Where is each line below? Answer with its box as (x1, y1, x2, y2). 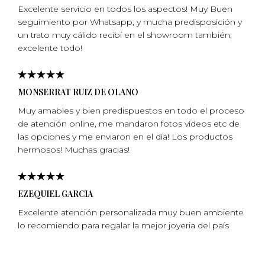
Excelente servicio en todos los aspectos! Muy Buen (18, 3, 232, 14)
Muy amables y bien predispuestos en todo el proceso (18, 105, 244, 116)
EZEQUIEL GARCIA (18, 188, 93, 199)
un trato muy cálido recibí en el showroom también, (18, 29, 232, 40)
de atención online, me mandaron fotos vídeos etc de (18, 118, 240, 129)
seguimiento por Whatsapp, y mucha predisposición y (18, 16, 242, 27)
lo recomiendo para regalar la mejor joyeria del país (18, 219, 229, 231)
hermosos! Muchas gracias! (18, 144, 130, 155)
